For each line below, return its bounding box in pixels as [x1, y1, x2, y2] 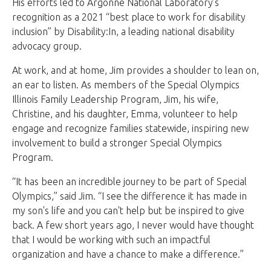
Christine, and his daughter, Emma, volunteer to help [12, 108, 238, 120]
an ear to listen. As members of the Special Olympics [12, 79, 240, 91]
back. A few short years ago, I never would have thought [12, 220, 254, 231]
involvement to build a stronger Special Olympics [12, 137, 222, 149]
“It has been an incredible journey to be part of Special [12, 176, 247, 188]
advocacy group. [12, 41, 82, 52]
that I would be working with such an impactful [12, 234, 211, 246]
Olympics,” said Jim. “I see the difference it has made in [12, 191, 247, 202]
